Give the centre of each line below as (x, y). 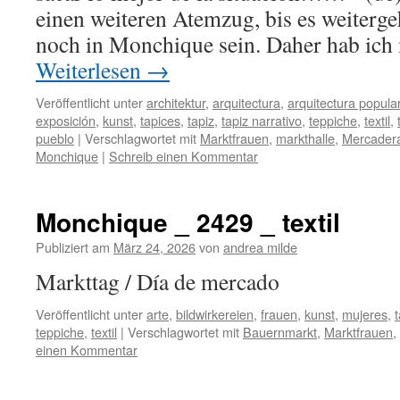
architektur (176, 102)
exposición (66, 120)
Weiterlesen (91, 70)
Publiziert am (73, 247)
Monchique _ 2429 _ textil (188, 222)
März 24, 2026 (154, 247)
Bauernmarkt (280, 332)
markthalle (305, 138)
